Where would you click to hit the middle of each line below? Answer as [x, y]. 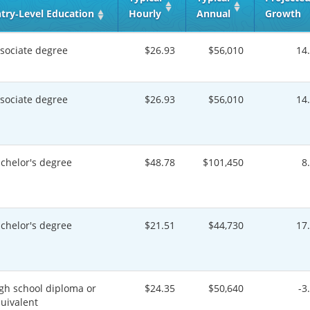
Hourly [145, 13]
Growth [283, 13]
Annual [213, 13]
